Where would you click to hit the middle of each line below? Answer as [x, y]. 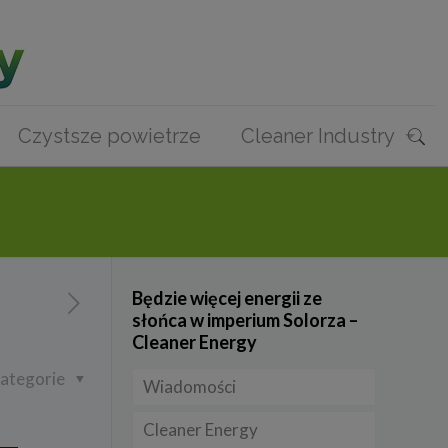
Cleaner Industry [317, 136]
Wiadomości [189, 386]
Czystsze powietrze [109, 136]
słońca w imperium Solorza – [244, 320]
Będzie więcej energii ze [226, 298]
